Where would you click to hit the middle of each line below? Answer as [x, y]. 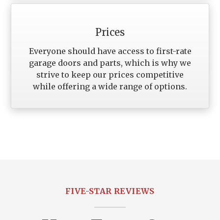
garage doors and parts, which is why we [110, 63]
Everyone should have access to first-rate [110, 51]
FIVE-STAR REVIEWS [110, 191]
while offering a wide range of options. [110, 86]
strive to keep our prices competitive [110, 74]
